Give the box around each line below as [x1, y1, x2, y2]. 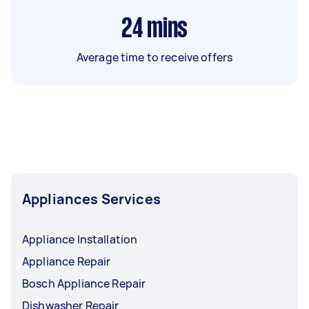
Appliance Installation [22, 232, 138, 247]
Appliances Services [22, 190, 161, 208]
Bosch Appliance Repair [22, 276, 146, 291]
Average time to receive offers [76, 50, 233, 65]
